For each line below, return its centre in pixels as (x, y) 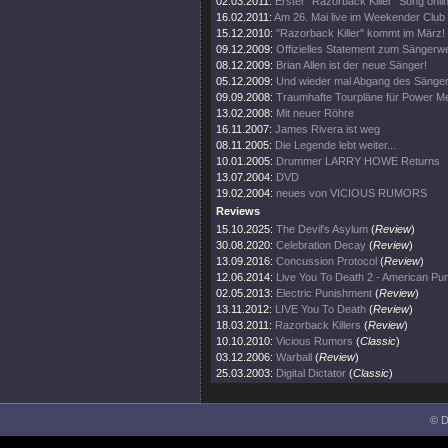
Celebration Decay (321, 245)
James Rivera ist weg (327, 129)
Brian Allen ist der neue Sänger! (351, 65)
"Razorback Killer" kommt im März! (360, 33)
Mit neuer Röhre (315, 113)
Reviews (238, 211)
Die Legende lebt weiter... (335, 145)
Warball (294, 357)
